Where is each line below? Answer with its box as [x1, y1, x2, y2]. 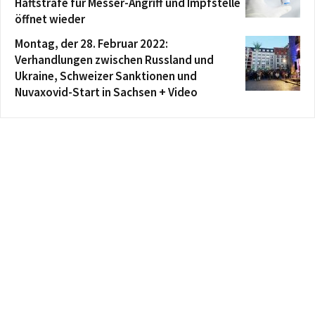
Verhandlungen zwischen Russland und [15, 51, 214, 67]
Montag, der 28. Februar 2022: [15, 35, 168, 51]
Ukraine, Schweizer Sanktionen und [15, 67, 197, 84]
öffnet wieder [15, 11, 85, 27]
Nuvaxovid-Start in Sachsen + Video [15, 84, 198, 100]
